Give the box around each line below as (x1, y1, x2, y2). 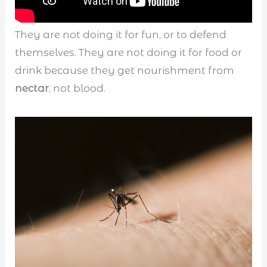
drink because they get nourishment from (15, 64, 235, 76)
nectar (15, 82, 49, 94)
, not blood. (49, 82, 106, 94)
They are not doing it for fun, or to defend (15, 29, 227, 41)
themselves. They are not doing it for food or (15, 46, 243, 58)
